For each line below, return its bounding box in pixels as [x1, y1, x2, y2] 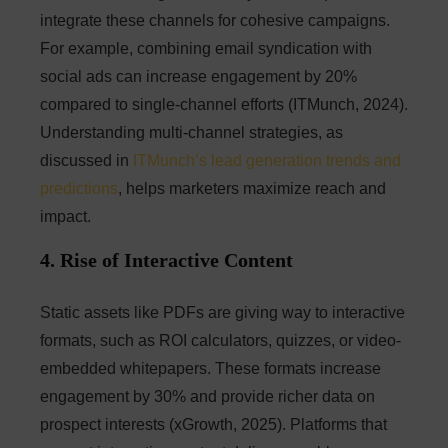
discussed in [40, 152, 133, 170]
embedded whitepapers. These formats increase [40, 360, 381, 378]
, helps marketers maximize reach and [118, 180, 386, 198]
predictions [40, 180, 118, 198]
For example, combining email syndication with [40, 40, 372, 58]
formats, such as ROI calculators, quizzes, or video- [40, 332, 401, 350]
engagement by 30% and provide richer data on [40, 388, 375, 406]
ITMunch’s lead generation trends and [133, 152, 401, 170]
